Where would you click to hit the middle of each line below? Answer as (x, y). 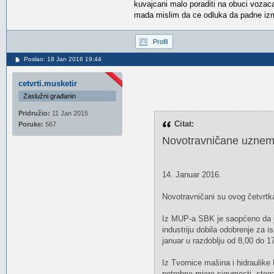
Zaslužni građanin (50, 96)
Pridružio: (34, 113)
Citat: (184, 124)
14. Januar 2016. (191, 175)
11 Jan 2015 (69, 113)
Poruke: (31, 124)
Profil (160, 42)
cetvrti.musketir (48, 83)
